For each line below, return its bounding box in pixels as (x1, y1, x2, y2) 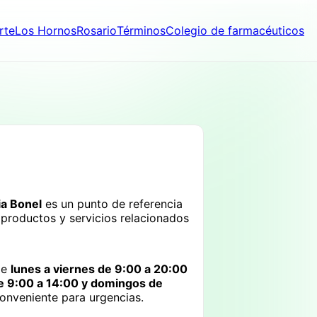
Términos (117, 23, 166, 38)
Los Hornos (15, 23, 76, 38)
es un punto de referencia (42, 196, 183, 211)
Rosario (76, 23, 117, 38)
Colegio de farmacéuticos (166, 23, 304, 38)
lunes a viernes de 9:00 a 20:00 (11, 261, 188, 276)
